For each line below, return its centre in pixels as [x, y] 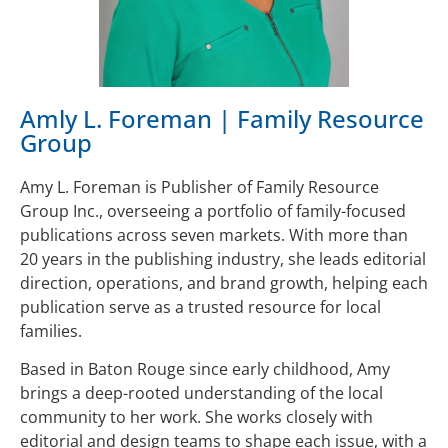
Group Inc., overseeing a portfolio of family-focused [213, 210]
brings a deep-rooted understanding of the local [201, 393]
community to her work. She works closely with [196, 417]
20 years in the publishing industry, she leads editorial [223, 258]
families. [51, 330]
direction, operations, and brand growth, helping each [224, 282]
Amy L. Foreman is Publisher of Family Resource [199, 186]
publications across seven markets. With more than [214, 234]
